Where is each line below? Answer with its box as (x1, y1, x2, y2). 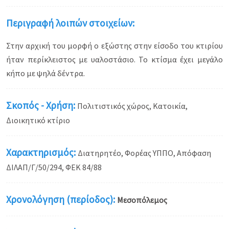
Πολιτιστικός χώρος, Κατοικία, (77, 101, 188, 111)
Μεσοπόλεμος (117, 195, 167, 205)
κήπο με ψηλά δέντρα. (6, 68, 85, 78)
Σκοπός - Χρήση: (6, 99, 77, 111)
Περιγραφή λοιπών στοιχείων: (6, 17, 134, 29)
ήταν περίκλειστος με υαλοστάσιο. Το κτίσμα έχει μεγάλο (6, 54, 223, 64)
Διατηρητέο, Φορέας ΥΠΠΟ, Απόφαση (78, 148, 211, 158)
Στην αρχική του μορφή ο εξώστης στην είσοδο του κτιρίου (6, 40, 223, 51)
